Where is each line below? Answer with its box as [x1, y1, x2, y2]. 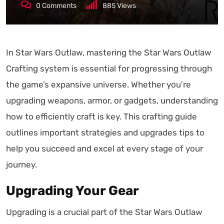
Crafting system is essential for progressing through [6, 63, 212, 73]
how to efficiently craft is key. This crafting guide [6, 111, 197, 121]
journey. [6, 159, 37, 169]
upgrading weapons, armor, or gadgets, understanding [6, 95, 218, 105]
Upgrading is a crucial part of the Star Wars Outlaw [6, 207, 202, 217]
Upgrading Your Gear [6, 183, 139, 198]
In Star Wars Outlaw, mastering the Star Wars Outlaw [6, 47, 211, 57]
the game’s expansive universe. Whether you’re [6, 79, 191, 89]
